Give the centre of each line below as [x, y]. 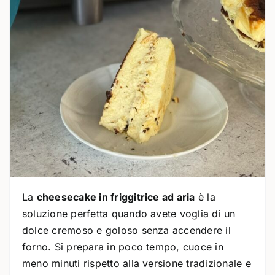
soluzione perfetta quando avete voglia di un [129, 213]
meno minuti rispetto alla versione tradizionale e [137, 263]
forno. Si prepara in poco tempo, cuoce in [123, 246]
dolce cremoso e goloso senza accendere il [126, 230]
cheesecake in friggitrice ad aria [116, 197]
